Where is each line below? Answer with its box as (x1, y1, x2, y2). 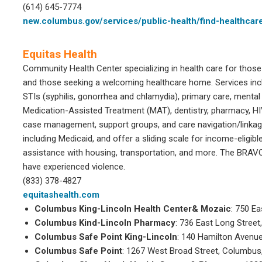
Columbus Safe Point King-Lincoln (35, 232, 177, 242)
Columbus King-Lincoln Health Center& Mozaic (35, 204, 231, 214)
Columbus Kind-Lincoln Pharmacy (35, 218, 175, 228)
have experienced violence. (23, 161, 125, 172)
